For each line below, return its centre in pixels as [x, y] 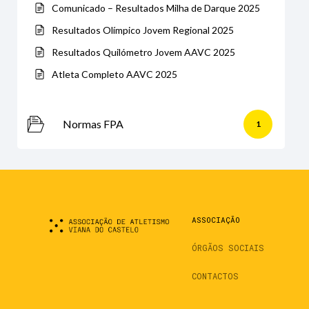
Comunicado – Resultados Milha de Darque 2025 [156, 8]
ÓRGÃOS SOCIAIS [228, 247]
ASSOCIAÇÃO [216, 219]
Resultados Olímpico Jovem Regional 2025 [143, 30]
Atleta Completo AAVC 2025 [114, 74]
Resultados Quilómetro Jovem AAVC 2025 [143, 52]
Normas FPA [93, 123]
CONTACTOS [215, 276]
